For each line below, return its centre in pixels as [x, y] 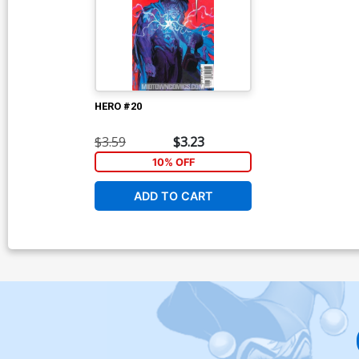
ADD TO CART [173, 196]
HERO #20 [118, 106]
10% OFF [173, 162]
